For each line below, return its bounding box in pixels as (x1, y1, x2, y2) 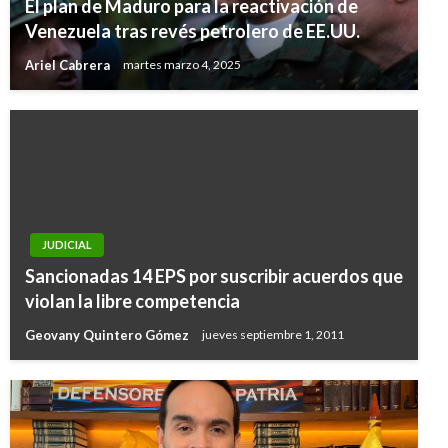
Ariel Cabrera (25, 56, 113, 73)
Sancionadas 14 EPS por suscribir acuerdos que (25, 264, 403, 287)
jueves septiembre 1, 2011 (202, 327, 344, 343)
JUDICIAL (42, 237, 92, 251)
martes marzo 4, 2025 (123, 57, 241, 73)
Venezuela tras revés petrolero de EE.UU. (25, 19, 360, 42)
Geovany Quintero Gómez (25, 326, 192, 343)
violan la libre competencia (25, 289, 240, 312)
